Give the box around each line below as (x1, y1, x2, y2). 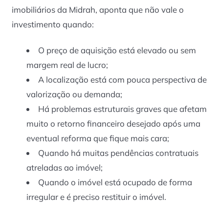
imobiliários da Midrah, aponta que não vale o (12, 4, 184, 15)
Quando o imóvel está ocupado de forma (38, 176, 192, 187)
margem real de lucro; (26, 59, 109, 70)
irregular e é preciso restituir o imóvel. (26, 191, 167, 202)
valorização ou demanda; (26, 88, 123, 99)
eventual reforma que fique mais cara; (26, 132, 170, 143)
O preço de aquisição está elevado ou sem (38, 44, 196, 55)
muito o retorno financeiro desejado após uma (26, 118, 201, 129)
